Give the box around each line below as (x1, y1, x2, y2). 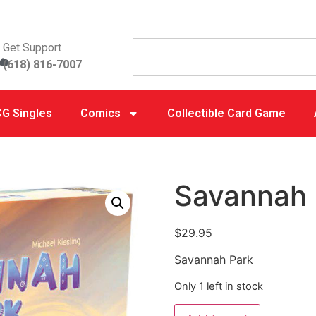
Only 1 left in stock (174, 279, 263, 293)
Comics (80, 107, 121, 120)
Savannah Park (174, 253, 253, 267)
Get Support (3, 41, 62, 54)
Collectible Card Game (166, 107, 286, 120)
